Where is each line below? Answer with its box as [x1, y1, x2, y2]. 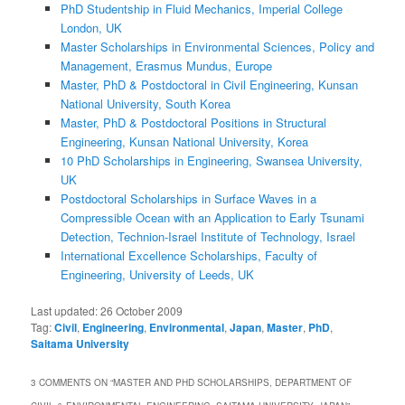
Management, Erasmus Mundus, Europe [60, 56, 272, 74]
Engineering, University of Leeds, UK [60, 265, 254, 283]
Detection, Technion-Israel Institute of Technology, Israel [60, 227, 355, 245]
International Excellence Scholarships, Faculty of [60, 246, 317, 264]
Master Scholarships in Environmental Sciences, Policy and [60, 37, 374, 55]
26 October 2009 [100, 303, 184, 319]
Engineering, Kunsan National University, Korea [60, 132, 308, 150]
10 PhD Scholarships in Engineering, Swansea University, [60, 151, 363, 169]
